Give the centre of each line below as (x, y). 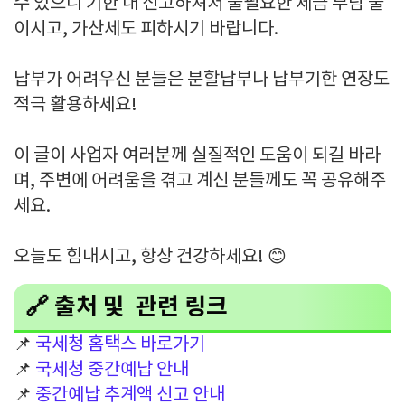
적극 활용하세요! (75, 105)
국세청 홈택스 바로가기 (120, 345)
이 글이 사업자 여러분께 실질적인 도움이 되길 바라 (197, 156)
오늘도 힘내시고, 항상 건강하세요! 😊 (150, 257)
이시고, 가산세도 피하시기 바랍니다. (146, 29)
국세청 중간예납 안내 (112, 370)
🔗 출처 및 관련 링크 (126, 307)
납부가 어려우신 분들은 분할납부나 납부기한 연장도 (202, 80)
